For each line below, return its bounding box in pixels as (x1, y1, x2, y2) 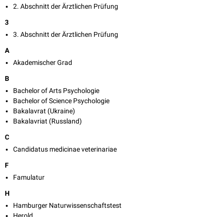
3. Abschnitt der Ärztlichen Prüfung (13, 31, 118, 39)
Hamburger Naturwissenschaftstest (13, 201, 122, 210)
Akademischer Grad (13, 59, 72, 67)
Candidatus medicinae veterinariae (13, 145, 117, 154)
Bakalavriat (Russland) (13, 117, 82, 125)
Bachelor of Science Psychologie (13, 97, 109, 105)
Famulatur (13, 173, 45, 182)
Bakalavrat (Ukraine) (13, 107, 75, 115)
